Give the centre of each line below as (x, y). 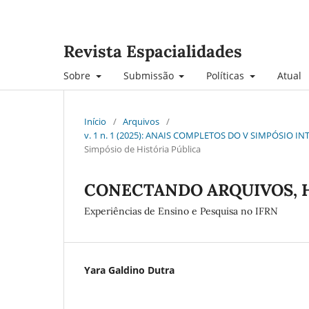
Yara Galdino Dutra (129, 270)
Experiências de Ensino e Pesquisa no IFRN (181, 211)
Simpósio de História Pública (142, 149)
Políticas (227, 75)
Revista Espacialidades (153, 51)
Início (95, 121)
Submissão (150, 75)
